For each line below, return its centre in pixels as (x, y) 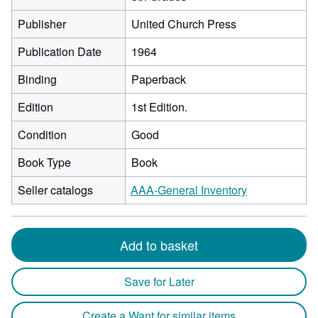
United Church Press (184, 24)
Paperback (159, 79)
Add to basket (159, 245)
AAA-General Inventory (189, 190)
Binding (37, 79)
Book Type (44, 162)
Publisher (42, 24)
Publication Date (60, 51)
